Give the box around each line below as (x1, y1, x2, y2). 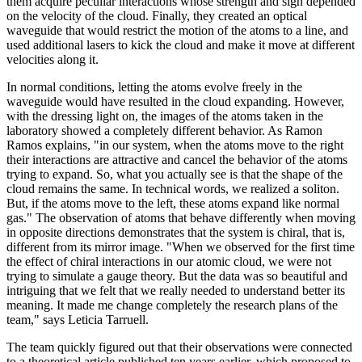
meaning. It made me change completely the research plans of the (6, 297, 338, 312)
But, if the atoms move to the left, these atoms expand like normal (6, 196, 339, 210)
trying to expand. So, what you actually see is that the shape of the (6, 166, 343, 181)
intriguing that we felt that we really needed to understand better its (6, 283, 345, 297)
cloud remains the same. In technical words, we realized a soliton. (6, 181, 339, 196)
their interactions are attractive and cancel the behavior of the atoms (6, 152, 347, 166)
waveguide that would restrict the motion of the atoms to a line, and (6, 23, 348, 37)
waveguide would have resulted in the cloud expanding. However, (6, 94, 344, 108)
